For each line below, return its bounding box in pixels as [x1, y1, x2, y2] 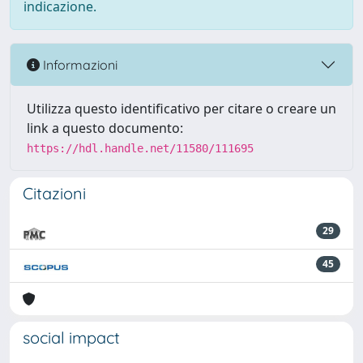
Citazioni [23, 183, 86, 203]
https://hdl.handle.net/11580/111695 [27, 142, 254, 155]
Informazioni [40, 56, 117, 73]
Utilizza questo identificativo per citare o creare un [27, 100, 336, 117]
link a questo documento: [27, 119, 183, 137]
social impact [23, 327, 120, 348]
